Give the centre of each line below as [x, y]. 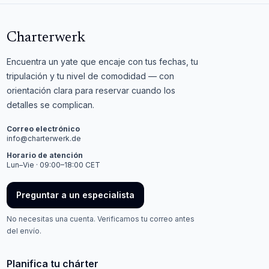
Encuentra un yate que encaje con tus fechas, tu [103, 62]
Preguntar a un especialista [76, 195]
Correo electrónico [44, 129]
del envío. [24, 231]
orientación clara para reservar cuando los [91, 90]
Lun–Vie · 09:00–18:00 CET [54, 165]
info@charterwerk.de [44, 138]
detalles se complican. [51, 105]
